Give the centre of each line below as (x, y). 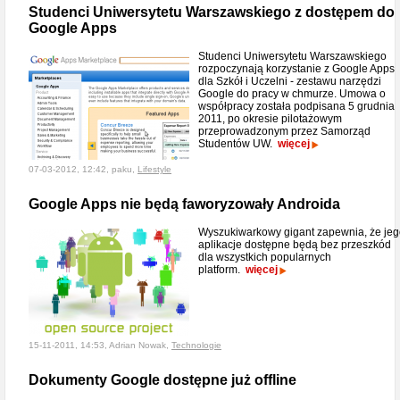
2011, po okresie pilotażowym (270, 119)
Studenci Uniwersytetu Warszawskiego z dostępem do (212, 12)
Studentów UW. (238, 144)
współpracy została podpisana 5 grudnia (296, 106)
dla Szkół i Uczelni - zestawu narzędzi (290, 81)
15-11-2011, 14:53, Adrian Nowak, (100, 345)
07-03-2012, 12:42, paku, (83, 169)
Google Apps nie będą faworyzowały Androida (184, 204)
